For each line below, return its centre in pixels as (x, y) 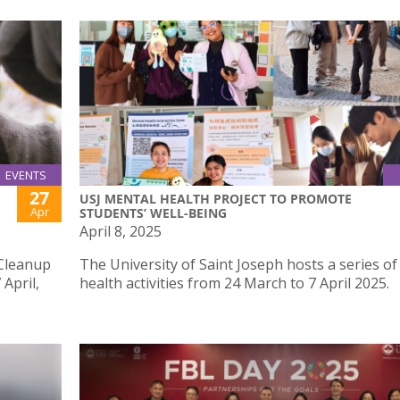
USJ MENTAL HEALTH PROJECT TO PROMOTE (216, 199)
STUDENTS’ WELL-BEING (153, 213)
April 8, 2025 (121, 232)
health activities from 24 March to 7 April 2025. (234, 283)
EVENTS (26, 175)
